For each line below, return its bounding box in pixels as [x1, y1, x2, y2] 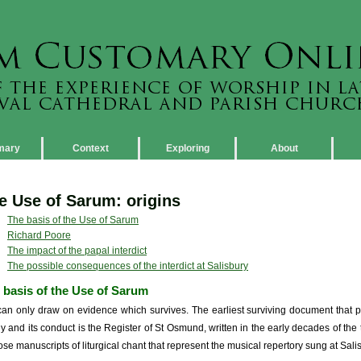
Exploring [165, 143, 210, 154]
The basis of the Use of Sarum [7, 214, 139, 226]
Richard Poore [7, 230, 71, 241]
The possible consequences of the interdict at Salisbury [7, 260, 248, 272]
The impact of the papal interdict [7, 245, 147, 256]
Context [73, 143, 109, 154]
